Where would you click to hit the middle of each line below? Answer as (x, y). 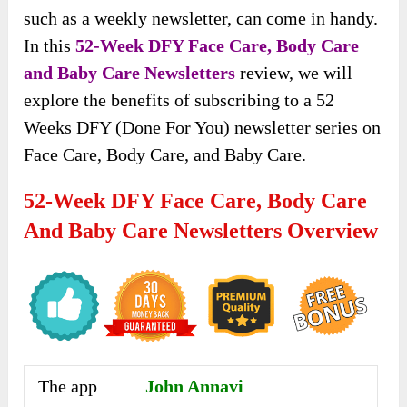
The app (68, 386)
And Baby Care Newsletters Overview (201, 231)
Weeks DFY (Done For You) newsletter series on (203, 128)
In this (50, 46)
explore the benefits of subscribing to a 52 (179, 100)
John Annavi (195, 386)
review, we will (294, 73)
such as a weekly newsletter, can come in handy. (201, 19)
